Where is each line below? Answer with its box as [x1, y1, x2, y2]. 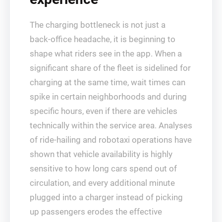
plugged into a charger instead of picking [30, 192, 183, 202]
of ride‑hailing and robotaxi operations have [30, 135, 192, 145]
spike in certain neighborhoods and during [30, 92, 187, 102]
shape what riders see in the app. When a [30, 49, 182, 58]
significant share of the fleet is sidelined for [30, 63, 191, 73]
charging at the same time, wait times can [30, 77, 185, 87]
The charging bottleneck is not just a [30, 20, 166, 30]
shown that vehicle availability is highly [30, 149, 172, 159]
